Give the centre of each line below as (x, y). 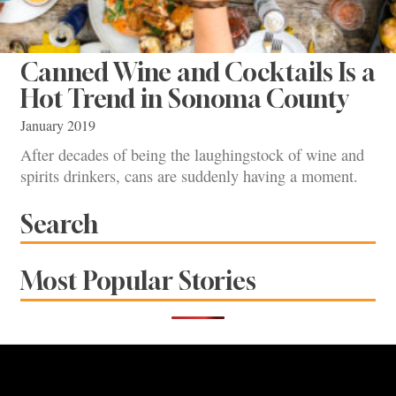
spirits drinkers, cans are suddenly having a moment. (189, 176)
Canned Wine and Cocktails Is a (198, 72)
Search (59, 224)
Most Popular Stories (138, 281)
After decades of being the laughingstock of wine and (192, 155)
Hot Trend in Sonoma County (184, 98)
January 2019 (58, 125)
